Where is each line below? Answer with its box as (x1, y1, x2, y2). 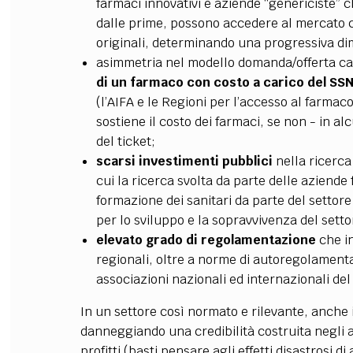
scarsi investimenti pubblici (95, 153, 273, 169)
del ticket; (95, 133, 155, 150)
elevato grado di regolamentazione (95, 232, 316, 248)
